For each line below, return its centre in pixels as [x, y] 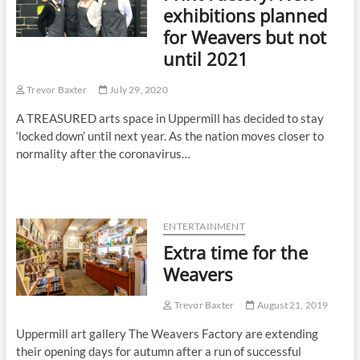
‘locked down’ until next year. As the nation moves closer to [170, 136]
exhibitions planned [245, 16]
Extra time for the [236, 253]
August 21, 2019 [292, 305]
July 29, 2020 [137, 90]
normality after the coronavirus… [103, 154]
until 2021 [206, 59]
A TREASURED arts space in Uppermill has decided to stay [170, 119]
